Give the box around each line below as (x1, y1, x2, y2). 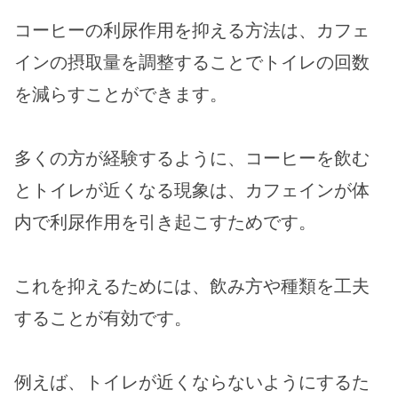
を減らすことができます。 (14, 84, 227, 106)
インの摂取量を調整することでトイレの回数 (14, 52, 370, 74)
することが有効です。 (14, 307, 192, 330)
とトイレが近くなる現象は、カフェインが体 (14, 179, 370, 202)
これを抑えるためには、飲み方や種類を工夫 (14, 275, 370, 298)
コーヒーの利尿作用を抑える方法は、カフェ (14, 20, 370, 42)
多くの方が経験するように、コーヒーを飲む (14, 147, 370, 170)
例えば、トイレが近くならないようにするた (14, 371, 370, 394)
